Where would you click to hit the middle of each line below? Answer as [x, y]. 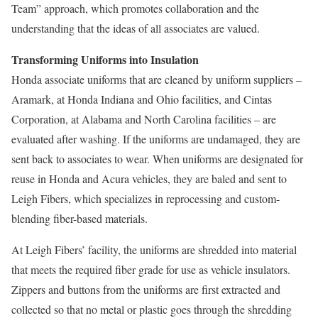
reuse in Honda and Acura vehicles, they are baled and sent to [149, 179]
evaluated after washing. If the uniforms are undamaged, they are [156, 139]
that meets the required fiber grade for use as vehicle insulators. [151, 269]
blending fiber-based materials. [79, 218]
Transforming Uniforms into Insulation [105, 59]
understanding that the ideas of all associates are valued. [136, 28]
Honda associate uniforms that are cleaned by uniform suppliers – [157, 79]
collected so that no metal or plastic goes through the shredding [152, 309]
